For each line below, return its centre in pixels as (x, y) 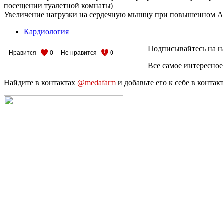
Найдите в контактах (41, 82)
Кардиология (46, 31)
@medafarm (97, 82)
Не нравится (79, 53)
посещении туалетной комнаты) (58, 5)
